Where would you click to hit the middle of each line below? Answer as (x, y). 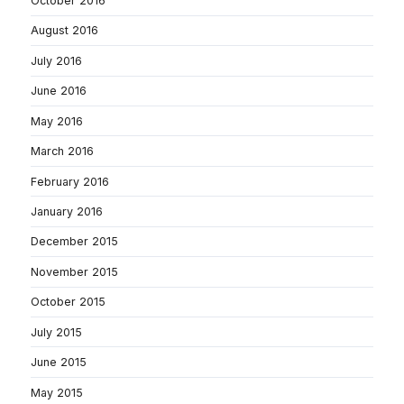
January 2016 (67, 211)
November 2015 (74, 271)
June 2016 (59, 91)
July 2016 (56, 60)
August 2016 (64, 31)
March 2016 (62, 151)
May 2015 (57, 392)
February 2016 (70, 181)
